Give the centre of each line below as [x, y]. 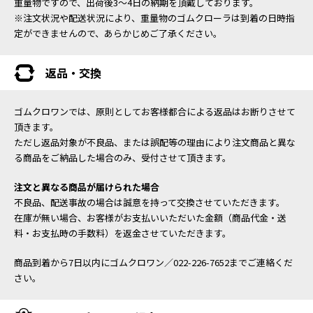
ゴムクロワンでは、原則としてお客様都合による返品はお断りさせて [155, 112]
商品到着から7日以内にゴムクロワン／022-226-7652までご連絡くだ [153, 263]
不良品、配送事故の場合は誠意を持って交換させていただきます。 [150, 203]
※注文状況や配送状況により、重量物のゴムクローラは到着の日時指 [154, 18]
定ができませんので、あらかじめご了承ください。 [118, 34]
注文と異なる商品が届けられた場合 [87, 187]
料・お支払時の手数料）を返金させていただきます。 [123, 233]
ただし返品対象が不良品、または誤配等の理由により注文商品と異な [155, 143]
